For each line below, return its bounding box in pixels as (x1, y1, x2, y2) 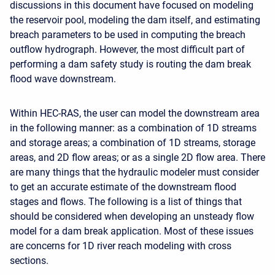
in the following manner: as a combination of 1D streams (10, 122, 257, 134)
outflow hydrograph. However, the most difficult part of (10, 44, 245, 55)
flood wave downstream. (10, 73, 116, 85)
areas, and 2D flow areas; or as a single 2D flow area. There (10, 152, 265, 163)
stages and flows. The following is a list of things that (10, 196, 242, 207)
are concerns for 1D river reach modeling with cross (10, 240, 231, 252)
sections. (10, 255, 48, 266)
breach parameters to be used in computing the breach (10, 29, 246, 41)
